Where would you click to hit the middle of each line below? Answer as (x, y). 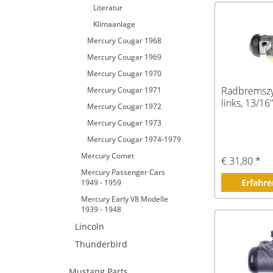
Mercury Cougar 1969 (124, 57)
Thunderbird (101, 244)
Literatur (108, 8)
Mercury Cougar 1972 (124, 106)
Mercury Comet (108, 156)
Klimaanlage (114, 24)
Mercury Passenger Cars (123, 172)
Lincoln (90, 226)
